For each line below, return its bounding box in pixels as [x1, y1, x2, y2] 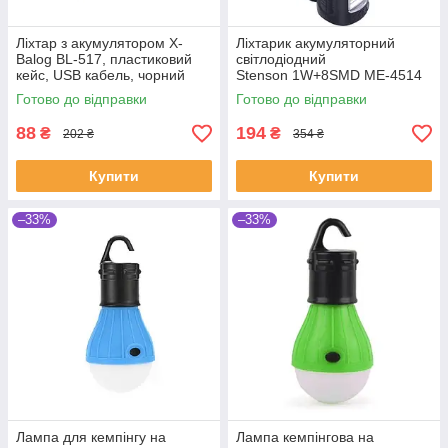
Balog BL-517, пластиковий [16, 51, 192, 68]
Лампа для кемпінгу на [16, 429, 166, 446]
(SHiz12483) [16, 83, 95, 100]
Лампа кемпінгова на [236, 429, 374, 446]
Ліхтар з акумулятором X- [16, 35, 183, 52]
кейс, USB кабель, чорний [16, 67, 185, 84]
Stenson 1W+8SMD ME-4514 [236, 67, 422, 84]
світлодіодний [236, 51, 326, 68]
